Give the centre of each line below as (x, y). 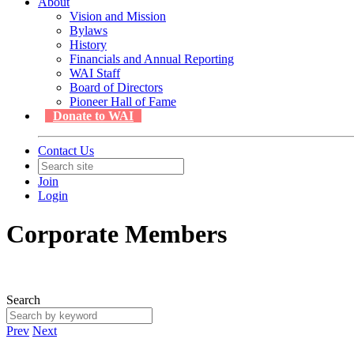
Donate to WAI (93, 116)
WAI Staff (95, 73)
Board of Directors (116, 87)
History (88, 45)
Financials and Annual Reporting (152, 59)
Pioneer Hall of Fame (123, 102)
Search (23, 299)
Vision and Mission (118, 16)
